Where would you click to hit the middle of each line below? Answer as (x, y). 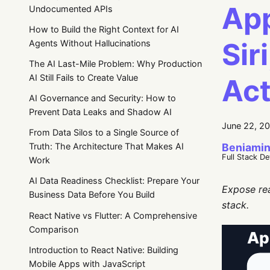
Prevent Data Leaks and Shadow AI (100, 112)
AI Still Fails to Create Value (83, 77)
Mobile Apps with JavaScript (87, 263)
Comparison (54, 229)
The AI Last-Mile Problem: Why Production (115, 63)
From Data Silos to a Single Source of (104, 133)
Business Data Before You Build (92, 195)
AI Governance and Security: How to (102, 98)
